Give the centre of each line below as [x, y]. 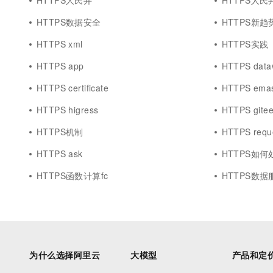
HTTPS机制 [60, 132]
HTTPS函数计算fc [73, 175]
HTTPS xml [60, 44]
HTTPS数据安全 [69, 22]
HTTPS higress [68, 110]
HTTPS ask [60, 154]
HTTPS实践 [245, 44]
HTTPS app [60, 66]
